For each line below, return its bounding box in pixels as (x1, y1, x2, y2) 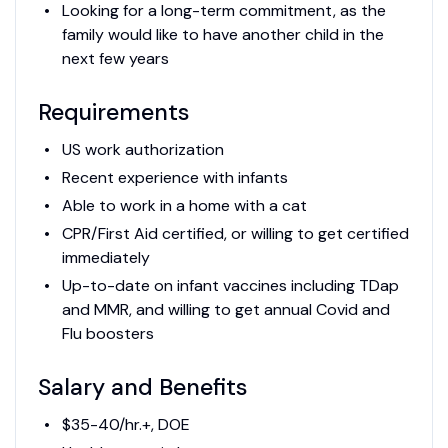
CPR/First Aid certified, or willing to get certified (61, 223, 409, 245)
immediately (61, 247, 150, 269)
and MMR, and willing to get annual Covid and (61, 299, 390, 321)
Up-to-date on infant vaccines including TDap (61, 275, 399, 297)
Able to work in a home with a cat (61, 195, 311, 217)
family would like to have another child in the (61, 24, 384, 46)
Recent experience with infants (61, 167, 292, 189)
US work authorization (61, 139, 224, 161)
